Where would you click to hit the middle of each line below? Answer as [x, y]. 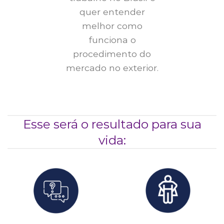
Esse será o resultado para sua [112, 124]
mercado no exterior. [112, 67]
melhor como [112, 25]
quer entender [112, 11]
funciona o [112, 39]
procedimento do [112, 53]
